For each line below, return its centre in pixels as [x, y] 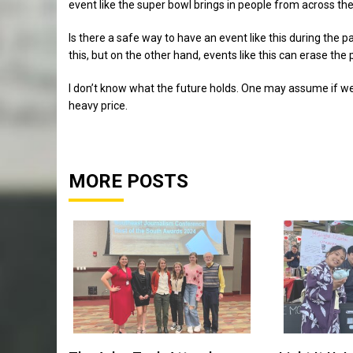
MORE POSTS [128, 182]
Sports [268, 337]
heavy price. [98, 106]
